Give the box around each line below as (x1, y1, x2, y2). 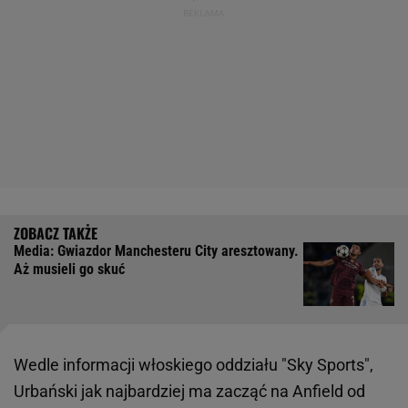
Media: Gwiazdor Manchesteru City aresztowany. (14, 242, 299, 260)
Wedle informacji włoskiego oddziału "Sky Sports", (14, 355, 373, 375)
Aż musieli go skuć (14, 260, 125, 279)
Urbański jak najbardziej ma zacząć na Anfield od (14, 382, 365, 402)
